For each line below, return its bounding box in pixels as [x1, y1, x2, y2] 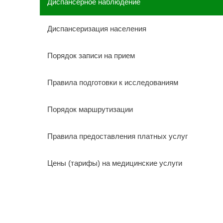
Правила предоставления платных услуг [47, 132, 188, 140]
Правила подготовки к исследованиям [47, 78, 178, 87]
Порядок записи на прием [47, 51, 135, 60]
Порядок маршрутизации [47, 105, 133, 113]
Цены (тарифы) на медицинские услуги [47, 159, 182, 167]
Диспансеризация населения [47, 24, 146, 33]
